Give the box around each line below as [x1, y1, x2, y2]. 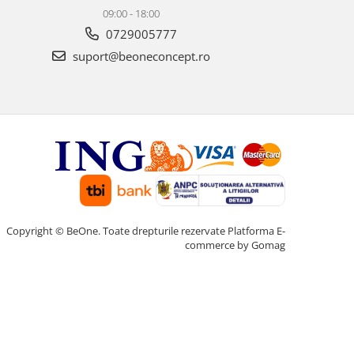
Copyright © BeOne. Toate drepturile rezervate [6, 224, 228, 239]
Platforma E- [228, 224, 285, 239]
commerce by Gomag [185, 238, 285, 253]
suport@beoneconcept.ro [70, 48, 210, 65]
